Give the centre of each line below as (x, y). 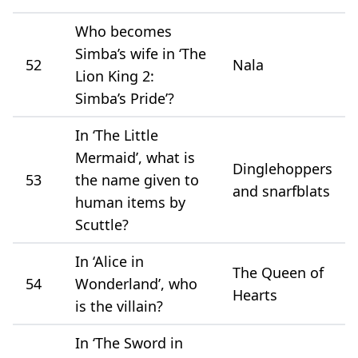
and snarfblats (281, 191)
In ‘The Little (117, 135)
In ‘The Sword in (129, 342)
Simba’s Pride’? (125, 98)
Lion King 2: (115, 76)
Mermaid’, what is (135, 157)
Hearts (255, 294)
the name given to (137, 179)
